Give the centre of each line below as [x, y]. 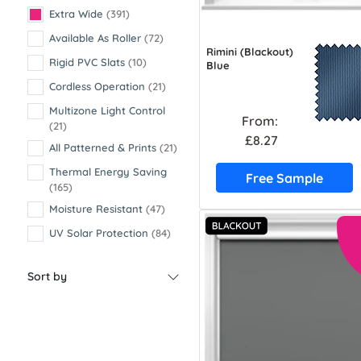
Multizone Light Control [107, 110]
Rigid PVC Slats [89, 62]
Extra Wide [78, 14]
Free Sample [284, 178]
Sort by [47, 276]
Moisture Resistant [98, 209]
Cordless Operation [99, 86]
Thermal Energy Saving [108, 172]
